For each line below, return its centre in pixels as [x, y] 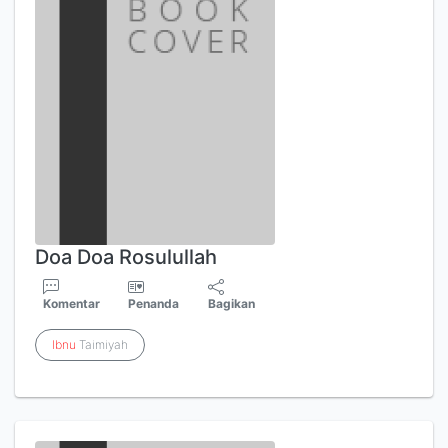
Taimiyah [102, 344]
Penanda [154, 303]
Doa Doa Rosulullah [126, 257]
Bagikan [232, 303]
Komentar [71, 303]
